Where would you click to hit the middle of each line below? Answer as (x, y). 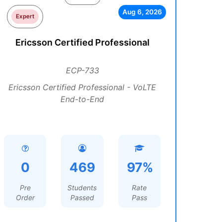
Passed (82, 197)
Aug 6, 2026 (142, 12)
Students (82, 188)
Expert (25, 16)
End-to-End (82, 99)
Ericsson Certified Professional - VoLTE (82, 87)
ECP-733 (82, 70)
